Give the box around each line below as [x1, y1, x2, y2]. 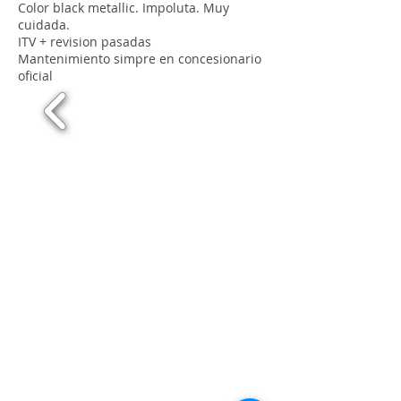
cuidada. [18, 16, 70, 33]
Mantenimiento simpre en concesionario [18, 50, 261, 67]
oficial [18, 67, 53, 84]
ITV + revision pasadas [18, 33, 151, 50]
